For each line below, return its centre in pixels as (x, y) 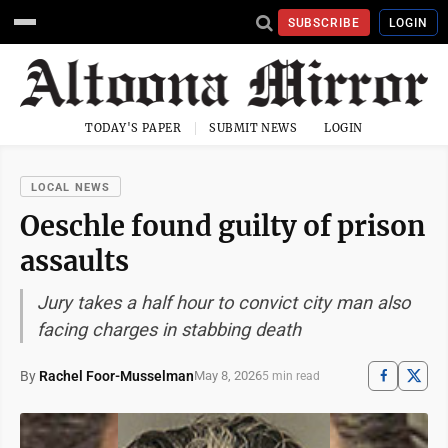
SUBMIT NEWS (253, 127)
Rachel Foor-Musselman (116, 375)
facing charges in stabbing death (169, 329)
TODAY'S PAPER (133, 127)
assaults (74, 260)
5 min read (291, 375)
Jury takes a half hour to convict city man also (223, 302)
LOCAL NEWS (70, 187)
